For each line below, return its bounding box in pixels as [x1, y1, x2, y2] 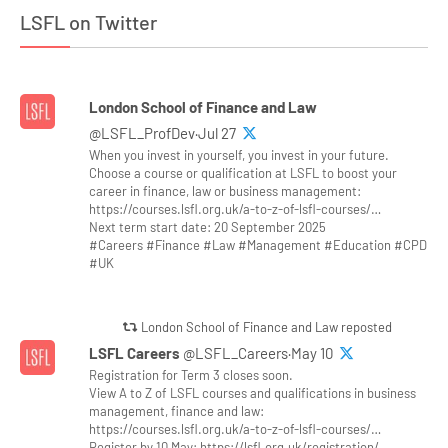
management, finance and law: [89, 403, 265, 419]
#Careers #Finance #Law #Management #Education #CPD [89, 237, 428, 253]
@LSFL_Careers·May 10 [183, 344, 337, 362]
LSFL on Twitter [20, 10, 157, 34]
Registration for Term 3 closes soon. [89, 367, 294, 383]
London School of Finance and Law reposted [138, 319, 393, 335]
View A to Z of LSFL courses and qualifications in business [89, 385, 417, 401]
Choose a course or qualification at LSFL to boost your [89, 165, 398, 181]
